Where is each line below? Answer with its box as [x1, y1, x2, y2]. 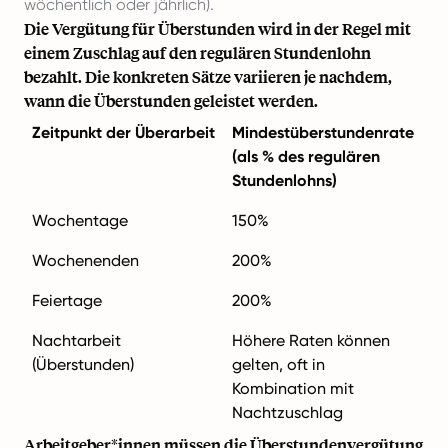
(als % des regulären [232, 147, 380, 166]
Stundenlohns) [232, 171, 337, 190]
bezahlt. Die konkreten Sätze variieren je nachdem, [24, 66, 392, 87]
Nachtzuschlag [232, 403, 343, 422]
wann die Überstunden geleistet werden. [24, 90, 318, 111]
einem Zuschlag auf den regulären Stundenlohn [24, 42, 371, 63]
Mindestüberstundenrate [232, 123, 414, 142]
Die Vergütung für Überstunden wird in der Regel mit [24, 18, 411, 39]
